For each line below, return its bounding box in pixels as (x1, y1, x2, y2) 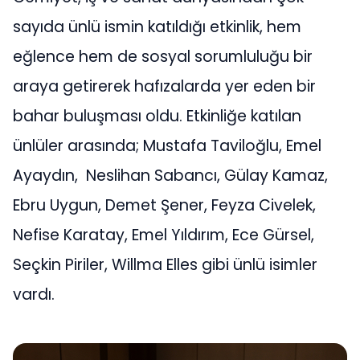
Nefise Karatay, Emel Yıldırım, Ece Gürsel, (13, 224, 314, 247)
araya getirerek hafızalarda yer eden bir (13, 76, 316, 98)
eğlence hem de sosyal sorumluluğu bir (13, 46, 313, 68)
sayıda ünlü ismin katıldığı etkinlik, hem (13, 16, 301, 39)
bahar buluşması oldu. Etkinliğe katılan (13, 105, 301, 128)
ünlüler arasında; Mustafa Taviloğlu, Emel (13, 135, 321, 157)
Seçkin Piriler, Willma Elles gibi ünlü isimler (13, 254, 317, 276)
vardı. (13, 284, 55, 306)
